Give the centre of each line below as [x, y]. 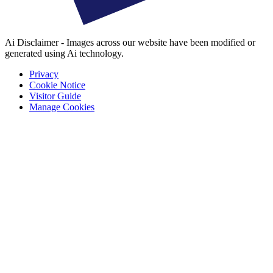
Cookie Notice [57, 85]
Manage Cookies [62, 107]
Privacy [44, 74]
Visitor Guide [55, 96]
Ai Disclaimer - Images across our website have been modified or [130, 43]
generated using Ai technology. [64, 54]
